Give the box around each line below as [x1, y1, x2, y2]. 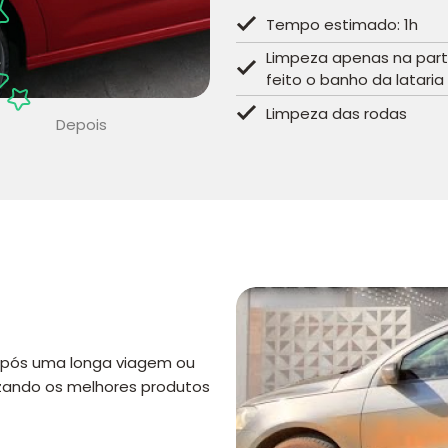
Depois [56, 114, 107, 135]
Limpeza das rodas [266, 102, 407, 124]
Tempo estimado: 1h [266, 14, 418, 35]
